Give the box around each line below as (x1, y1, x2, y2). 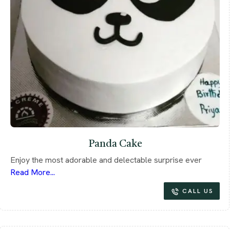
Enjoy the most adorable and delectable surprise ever (10, 154, 202, 165)
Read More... (10, 166, 55, 178)
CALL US (182, 186, 214, 195)
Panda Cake (88, 139, 142, 149)
